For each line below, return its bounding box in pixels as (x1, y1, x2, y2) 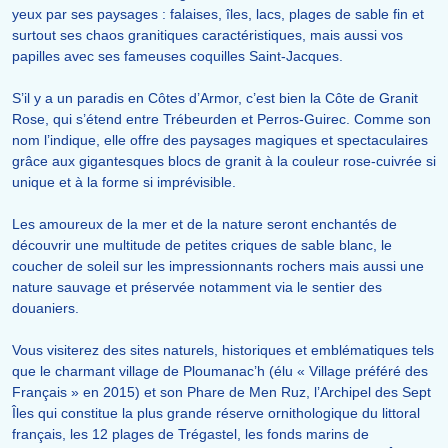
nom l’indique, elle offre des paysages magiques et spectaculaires (12, 132, 428, 149)
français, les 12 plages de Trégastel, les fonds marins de (12, 426, 369, 443)
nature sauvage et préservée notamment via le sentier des (12, 279, 382, 296)
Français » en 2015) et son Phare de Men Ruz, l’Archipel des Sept (12, 384, 431, 401)
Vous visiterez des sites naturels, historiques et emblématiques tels (12, 342, 434, 359)
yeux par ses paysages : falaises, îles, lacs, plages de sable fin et (12, 6, 424, 23)
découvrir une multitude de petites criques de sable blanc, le (12, 237, 392, 254)
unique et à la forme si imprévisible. (12, 174, 236, 191)
